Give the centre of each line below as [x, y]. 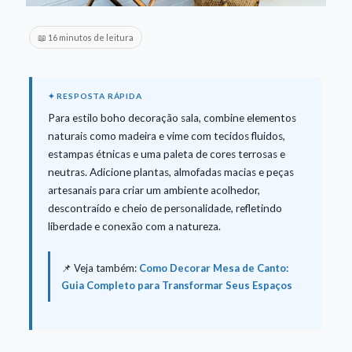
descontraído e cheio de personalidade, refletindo [165, 208]
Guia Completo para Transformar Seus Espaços [176, 285]
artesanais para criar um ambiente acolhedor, [154, 190]
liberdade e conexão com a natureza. [134, 226]
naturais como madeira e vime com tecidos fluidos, [166, 136]
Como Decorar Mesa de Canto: [213, 268]
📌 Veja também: [100, 268]
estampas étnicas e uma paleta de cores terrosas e [166, 154]
